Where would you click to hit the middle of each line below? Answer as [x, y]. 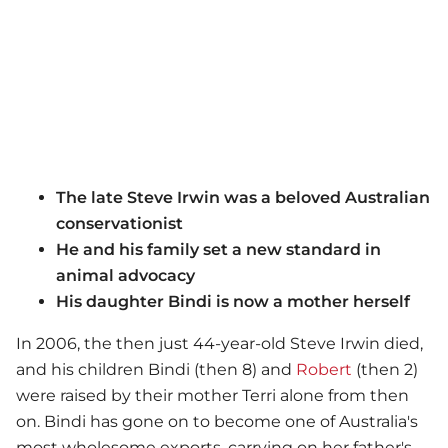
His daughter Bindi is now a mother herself [233, 302]
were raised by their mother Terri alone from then [212, 396]
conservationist [119, 224]
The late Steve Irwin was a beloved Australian [243, 198]
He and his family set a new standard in [218, 250]
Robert [324, 370]
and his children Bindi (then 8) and [156, 370]
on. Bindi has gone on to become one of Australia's [217, 422]
